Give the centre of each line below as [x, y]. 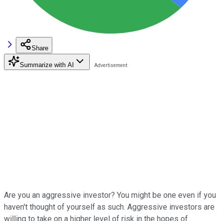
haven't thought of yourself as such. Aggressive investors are [109, 207]
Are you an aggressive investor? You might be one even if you [110, 195]
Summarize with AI [47, 65]
